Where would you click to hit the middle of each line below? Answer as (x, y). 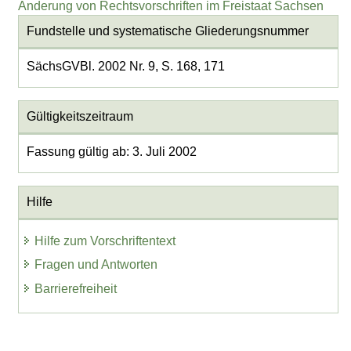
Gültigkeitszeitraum (80, 117)
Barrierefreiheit (76, 289)
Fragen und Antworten (96, 265)
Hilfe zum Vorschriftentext (105, 241)
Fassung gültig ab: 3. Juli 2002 (111, 152)
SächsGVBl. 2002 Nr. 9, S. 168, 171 (125, 67)
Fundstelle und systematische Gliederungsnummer (167, 31)
